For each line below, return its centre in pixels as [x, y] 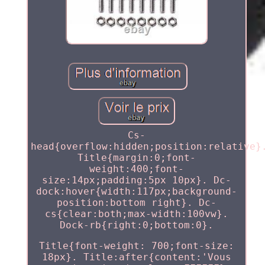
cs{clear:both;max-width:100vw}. [136, 214]
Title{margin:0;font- [136, 157]
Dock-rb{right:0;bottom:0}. [136, 225]
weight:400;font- [136, 169]
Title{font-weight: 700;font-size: [136, 245]
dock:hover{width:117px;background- [136, 191]
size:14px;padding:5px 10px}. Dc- [136, 180]
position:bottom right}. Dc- [136, 202]
